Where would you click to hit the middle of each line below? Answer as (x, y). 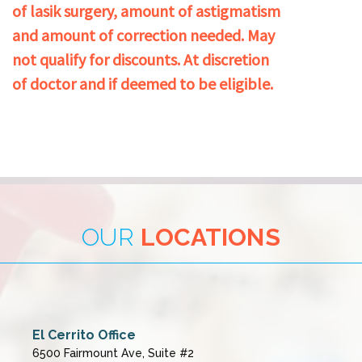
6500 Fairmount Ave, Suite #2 (113, 354)
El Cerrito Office (84, 335)
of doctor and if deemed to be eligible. (143, 84)
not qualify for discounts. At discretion (141, 60)
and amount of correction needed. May (143, 36)
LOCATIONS (210, 238)
